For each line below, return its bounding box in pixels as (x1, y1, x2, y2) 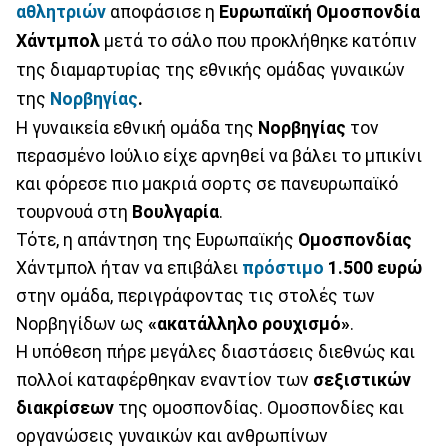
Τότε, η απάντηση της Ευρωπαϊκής (16, 229, 298, 250)
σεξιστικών (313, 369, 411, 390)
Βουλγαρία (132, 201, 219, 222)
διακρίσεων (16, 397, 114, 418)
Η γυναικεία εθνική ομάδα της (16, 117, 258, 138)
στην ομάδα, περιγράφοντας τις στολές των (16, 285, 375, 306)
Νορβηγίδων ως (16, 313, 148, 334)
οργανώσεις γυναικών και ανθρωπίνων (16, 425, 328, 446)
